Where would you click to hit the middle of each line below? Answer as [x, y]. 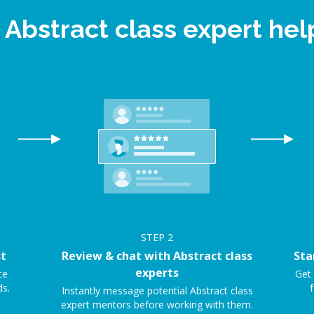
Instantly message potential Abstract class [157, 291]
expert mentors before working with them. [157, 305]
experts [157, 273]
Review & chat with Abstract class [157, 256]
